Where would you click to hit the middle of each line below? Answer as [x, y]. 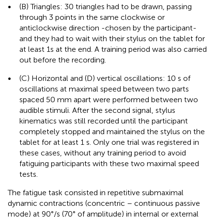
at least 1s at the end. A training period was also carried [113, 49]
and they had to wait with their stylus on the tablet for [112, 38]
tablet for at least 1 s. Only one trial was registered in [109, 142]
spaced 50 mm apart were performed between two [109, 99]
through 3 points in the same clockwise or [92, 17]
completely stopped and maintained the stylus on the [112, 131]
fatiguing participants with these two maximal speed [109, 163]
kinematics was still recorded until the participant [104, 121]
